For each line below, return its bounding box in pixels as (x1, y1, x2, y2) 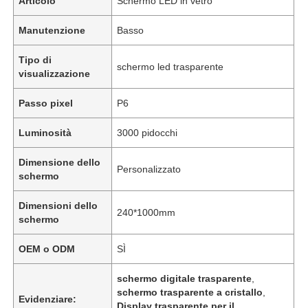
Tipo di (19, 54, 52, 65)
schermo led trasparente (117, 60, 224, 72)
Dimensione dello (19, 156, 101, 168)
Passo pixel (19, 97, 74, 109)
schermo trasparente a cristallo (117, 286, 263, 298)
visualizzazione (19, 67, 91, 79)
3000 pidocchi (117, 126, 178, 138)
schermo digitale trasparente (117, 272, 252, 284)
